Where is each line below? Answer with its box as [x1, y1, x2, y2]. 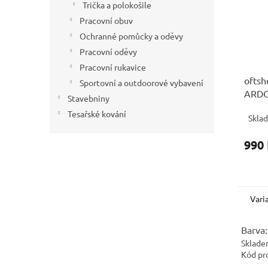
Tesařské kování [68, 108, 126, 120]
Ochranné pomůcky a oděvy [80, 31, 183, 42]
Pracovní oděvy [80, 46, 137, 57]
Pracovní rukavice [80, 62, 146, 73]
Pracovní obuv [80, 15, 133, 26]
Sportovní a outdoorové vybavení [80, 77, 203, 89]
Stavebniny [68, 93, 109, 104]
